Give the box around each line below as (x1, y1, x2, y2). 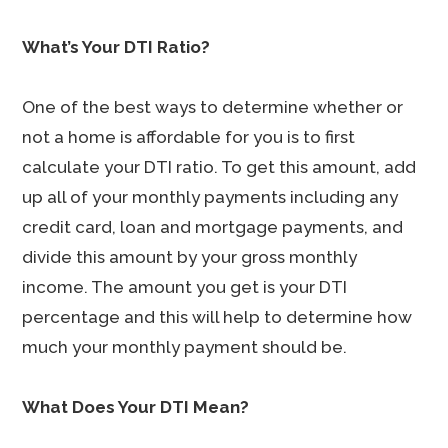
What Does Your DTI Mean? (22, 397, 250, 417)
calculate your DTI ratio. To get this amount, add (22, 157, 417, 177)
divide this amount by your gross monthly (22, 247, 358, 267)
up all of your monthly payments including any (22, 187, 399, 207)
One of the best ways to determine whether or (22, 97, 404, 117)
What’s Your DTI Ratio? (22, 37, 211, 57)
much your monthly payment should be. (22, 337, 348, 357)
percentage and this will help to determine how (22, 307, 413, 327)
